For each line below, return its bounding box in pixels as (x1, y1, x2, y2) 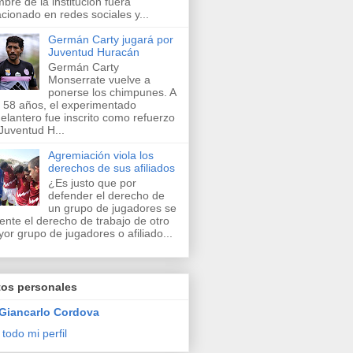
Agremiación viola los (47, 148, 154, 162)
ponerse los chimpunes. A (47, 85, 176, 98)
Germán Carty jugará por (47, 32, 173, 46)
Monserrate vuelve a (47, 72, 150, 86)
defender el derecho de (47, 188, 165, 202)
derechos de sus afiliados (47, 161, 175, 174)
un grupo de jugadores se (47, 201, 176, 214)
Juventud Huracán (47, 45, 139, 58)
